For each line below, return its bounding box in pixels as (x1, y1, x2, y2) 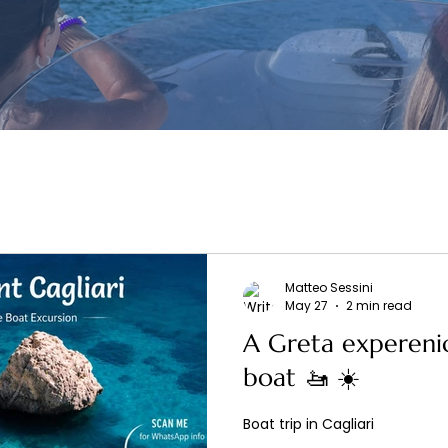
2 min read (346, 297, 412, 314)
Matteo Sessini (285, 278, 373, 296)
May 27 (285, 297, 328, 314)
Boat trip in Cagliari (243, 414, 374, 434)
